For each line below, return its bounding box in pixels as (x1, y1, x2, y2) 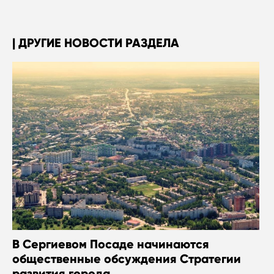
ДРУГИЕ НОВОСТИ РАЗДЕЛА (15, 35, 179, 50)
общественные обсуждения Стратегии (12, 251, 241, 266)
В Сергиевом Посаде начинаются (12, 236, 209, 251)
